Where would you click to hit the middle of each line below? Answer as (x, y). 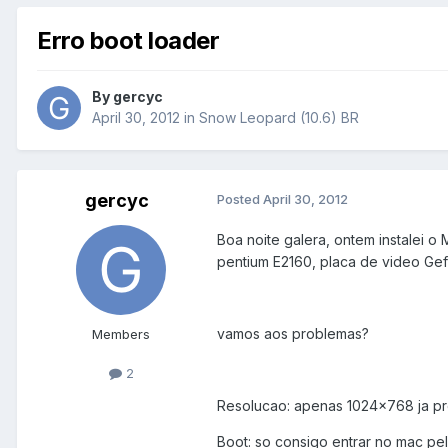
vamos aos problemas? (293, 334)
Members (121, 334)
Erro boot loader (128, 40)
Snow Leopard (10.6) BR (279, 118)
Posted (240, 199)
